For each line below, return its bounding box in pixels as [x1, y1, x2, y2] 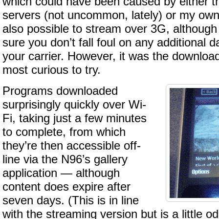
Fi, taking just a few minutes [2, 112, 147, 125]
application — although [2, 167, 120, 179]
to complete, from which [2, 126, 126, 138]
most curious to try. [2, 64, 101, 76]
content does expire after [2, 180, 131, 193]
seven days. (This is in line [2, 194, 139, 207]
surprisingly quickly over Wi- [2, 98, 146, 111]
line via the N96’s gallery [2, 153, 128, 166]
